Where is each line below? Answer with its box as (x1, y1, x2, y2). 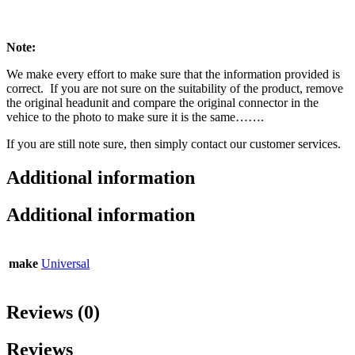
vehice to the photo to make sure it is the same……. (6, 110, 264, 124)
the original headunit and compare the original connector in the (6, 96, 319, 110)
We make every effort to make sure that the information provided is (6, 67, 340, 82)
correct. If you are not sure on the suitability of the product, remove (6, 82, 343, 96)
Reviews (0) (6, 301, 100, 323)
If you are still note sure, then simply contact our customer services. (6, 137, 341, 151)
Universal (41, 256, 90, 270)
